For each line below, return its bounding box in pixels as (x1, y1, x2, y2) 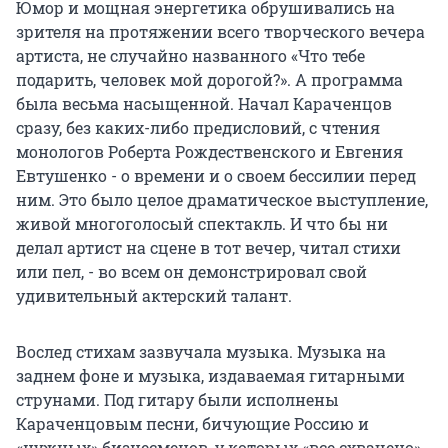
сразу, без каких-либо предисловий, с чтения (16, 116, 380, 138)
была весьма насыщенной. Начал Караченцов (16, 92, 392, 114)
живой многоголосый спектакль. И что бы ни (16, 212, 388, 234)
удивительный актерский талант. (16, 284, 292, 306)
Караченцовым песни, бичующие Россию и (16, 412, 369, 434)
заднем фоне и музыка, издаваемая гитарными (16, 364, 405, 386)
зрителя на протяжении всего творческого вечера (16, 20, 425, 42)
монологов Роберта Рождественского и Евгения (16, 140, 403, 162)
